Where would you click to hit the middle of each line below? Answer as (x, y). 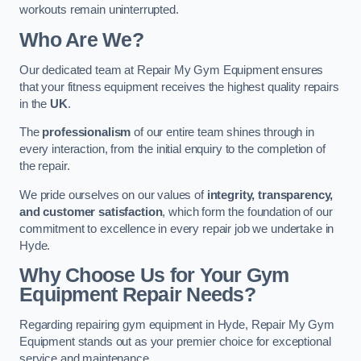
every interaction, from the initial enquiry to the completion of (172, 149)
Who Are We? (81, 40)
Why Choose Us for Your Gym (154, 276)
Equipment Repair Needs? (137, 295)
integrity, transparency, (270, 195)
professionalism (87, 133)
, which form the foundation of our (247, 212)
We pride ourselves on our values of (113, 195)
